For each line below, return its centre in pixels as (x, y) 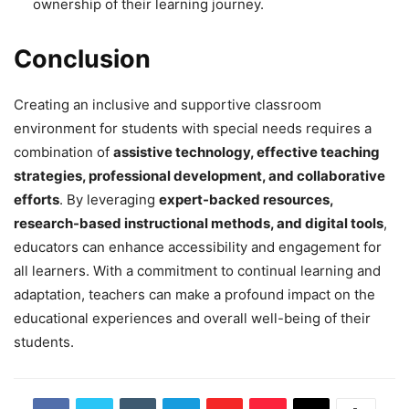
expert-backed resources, (246, 199)
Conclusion (82, 58)
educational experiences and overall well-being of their (192, 318)
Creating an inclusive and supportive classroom (168, 104)
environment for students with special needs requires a (193, 128)
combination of (63, 152)
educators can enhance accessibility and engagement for (198, 246)
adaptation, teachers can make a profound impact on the (194, 294)
